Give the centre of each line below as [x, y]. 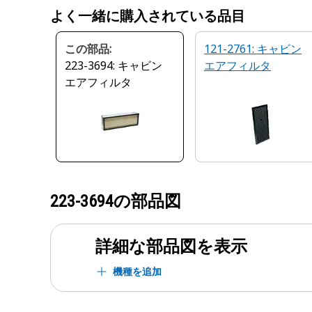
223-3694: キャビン [114, 65]
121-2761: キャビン [253, 49]
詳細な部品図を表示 [171, 247]
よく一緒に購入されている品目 [148, 16]
